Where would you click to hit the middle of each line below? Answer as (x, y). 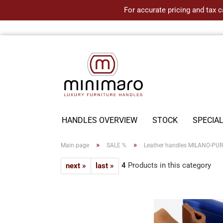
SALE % (116, 145)
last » (105, 166)
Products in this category (168, 165)
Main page (75, 145)
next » (76, 166)
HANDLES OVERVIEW (100, 120)
